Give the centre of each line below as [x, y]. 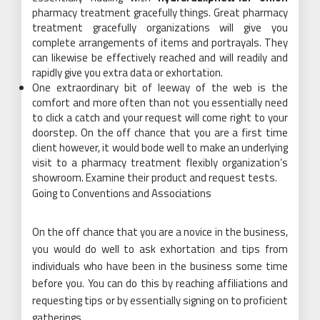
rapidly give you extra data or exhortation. [127, 72]
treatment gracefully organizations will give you [160, 27]
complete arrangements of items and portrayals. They [160, 42]
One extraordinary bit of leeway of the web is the [160, 87]
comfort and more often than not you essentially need [160, 102]
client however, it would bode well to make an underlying [160, 147]
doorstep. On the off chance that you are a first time [160, 132]
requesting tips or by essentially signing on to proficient [160, 300]
